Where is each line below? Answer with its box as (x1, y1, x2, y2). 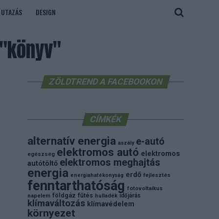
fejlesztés (143, 172, 171, 178)
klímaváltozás (27, 198, 85, 209)
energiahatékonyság (70, 172, 124, 178)
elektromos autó (57, 146, 139, 158)
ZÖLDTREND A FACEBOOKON (47, 77, 164, 87)
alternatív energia (27, 134, 116, 148)
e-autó (136, 136, 164, 147)
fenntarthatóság (27, 177, 125, 194)
